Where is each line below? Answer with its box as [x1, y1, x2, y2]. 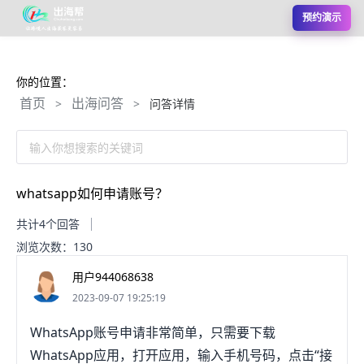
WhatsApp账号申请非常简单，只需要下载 [30, 323, 275, 341]
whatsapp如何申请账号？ [16, 184, 168, 202]
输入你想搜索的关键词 [29, 139, 143, 155]
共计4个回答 [16, 216, 80, 232]
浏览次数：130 [16, 239, 93, 254]
